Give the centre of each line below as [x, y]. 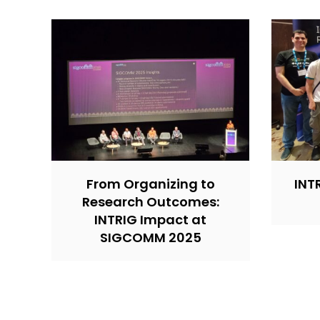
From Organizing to [150, 184]
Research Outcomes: [150, 201]
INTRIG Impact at [151, 219]
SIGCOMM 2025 [150, 237]
